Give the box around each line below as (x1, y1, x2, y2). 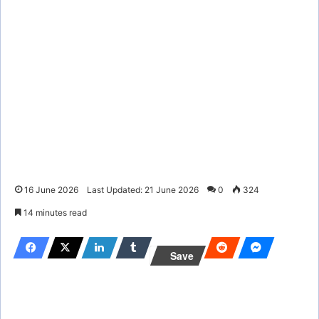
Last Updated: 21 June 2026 (87, 184, 199, 195)
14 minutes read (21, 206, 87, 218)
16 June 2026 (24, 184, 78, 195)
